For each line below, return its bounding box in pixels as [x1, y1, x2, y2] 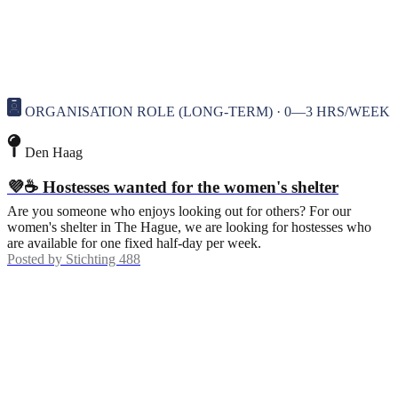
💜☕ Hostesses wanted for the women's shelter [7, 177, 338, 196]
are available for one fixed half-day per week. [7, 235, 261, 251]
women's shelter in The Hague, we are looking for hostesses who [7, 219, 371, 235]
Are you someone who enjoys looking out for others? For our [7, 203, 351, 219]
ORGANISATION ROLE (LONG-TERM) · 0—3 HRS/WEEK [25, 104, 390, 119]
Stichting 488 [66, 251, 140, 267]
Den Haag [25, 144, 83, 160]
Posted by [7, 251, 62, 267]
